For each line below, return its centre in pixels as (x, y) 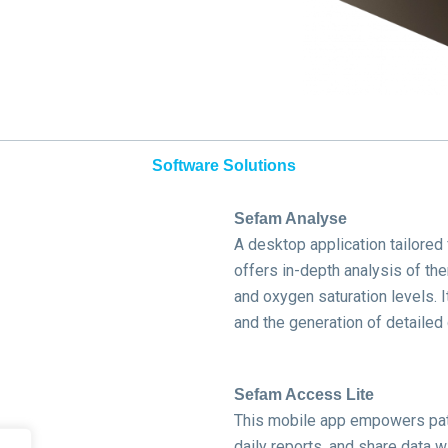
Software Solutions (224, 165)
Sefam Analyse (290, 218)
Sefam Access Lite (304, 394)
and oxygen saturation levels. (335, 296)
